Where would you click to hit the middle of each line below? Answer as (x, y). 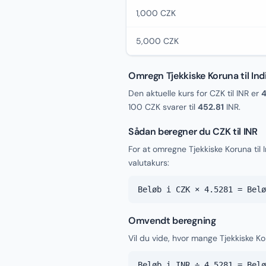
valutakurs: (149, 163)
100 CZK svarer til (163, 107)
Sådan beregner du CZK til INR (193, 132)
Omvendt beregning (172, 221)
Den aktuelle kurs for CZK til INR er (195, 93)
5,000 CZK (157, 41)
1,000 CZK (156, 13)
